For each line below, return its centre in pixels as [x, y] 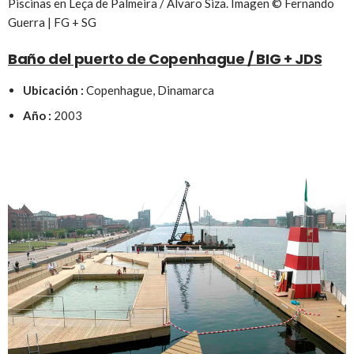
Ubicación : [53, 90]
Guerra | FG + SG [52, 22]
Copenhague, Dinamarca [149, 90]
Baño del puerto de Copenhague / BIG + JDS [165, 58]
